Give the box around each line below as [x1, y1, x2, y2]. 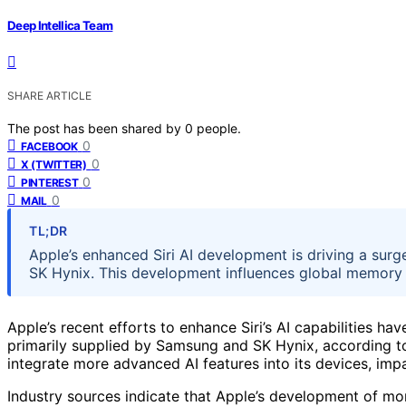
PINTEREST [21, 175, 79, 189]
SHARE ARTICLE [7, 88, 92, 102]
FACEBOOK [21, 139, 78, 153]
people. [197, 120, 241, 136]
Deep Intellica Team [7, 17, 113, 33]
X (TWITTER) [21, 157, 87, 171]
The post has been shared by [7, 120, 185, 136]
